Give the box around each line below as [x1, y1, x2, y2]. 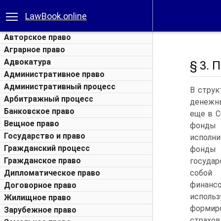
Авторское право [4, 33, 71, 42]
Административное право [4, 70, 105, 79]
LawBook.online [25, 11, 87, 21]
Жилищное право [4, 193, 71, 202]
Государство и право [4, 131, 85, 141]
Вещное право [4, 119, 59, 128]
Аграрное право [4, 45, 65, 54]
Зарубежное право [4, 205, 76, 215]
